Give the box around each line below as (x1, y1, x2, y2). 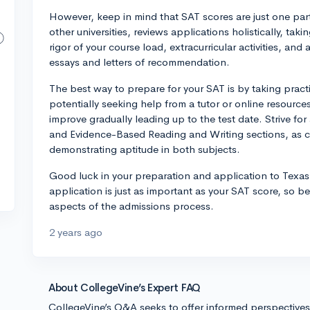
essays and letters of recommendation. (49, 55, 230, 69)
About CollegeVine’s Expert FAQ (48, 281, 201, 294)
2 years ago (49, 226, 102, 239)
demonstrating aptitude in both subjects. (49, 143, 240, 156)
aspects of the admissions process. (49, 199, 214, 212)
